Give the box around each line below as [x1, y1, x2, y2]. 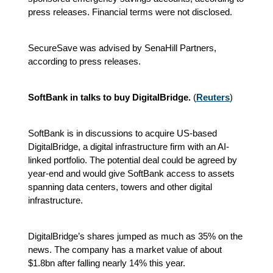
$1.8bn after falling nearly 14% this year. [28, 257, 185, 268]
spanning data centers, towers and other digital [28, 181, 212, 192]
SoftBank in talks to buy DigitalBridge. [28, 91, 191, 102]
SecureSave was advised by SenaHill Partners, [28, 42, 216, 53]
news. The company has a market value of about [28, 244, 222, 255]
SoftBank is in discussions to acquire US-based [28, 127, 217, 138]
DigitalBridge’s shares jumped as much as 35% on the [28, 230, 243, 241]
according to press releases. [28, 55, 141, 66]
